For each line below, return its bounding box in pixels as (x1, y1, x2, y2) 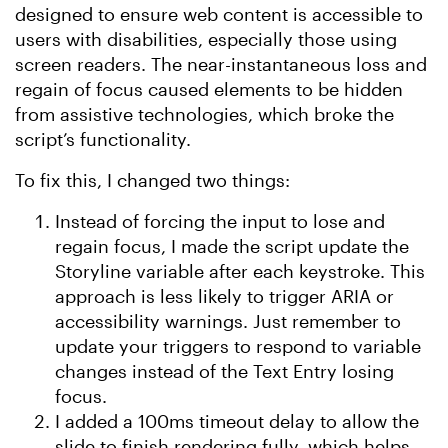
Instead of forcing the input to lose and (55, 210, 385, 232)
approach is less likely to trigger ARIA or (55, 285, 394, 307)
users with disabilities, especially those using (15, 28, 397, 50)
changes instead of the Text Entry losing (55, 360, 394, 382)
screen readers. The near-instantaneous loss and (15, 53, 427, 75)
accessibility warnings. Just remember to (55, 310, 401, 332)
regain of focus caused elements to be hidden (15, 78, 403, 100)
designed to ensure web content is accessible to (15, 3, 423, 25)
